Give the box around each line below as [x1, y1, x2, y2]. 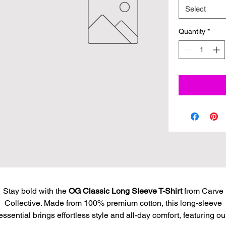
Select [185, 5, 206, 13]
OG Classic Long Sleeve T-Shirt [68, 186, 182, 196]
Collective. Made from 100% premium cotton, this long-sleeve [4, 198, 222, 208]
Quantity [179, 27, 205, 35]
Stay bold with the [3, 186, 69, 196]
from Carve [182, 186, 223, 196]
